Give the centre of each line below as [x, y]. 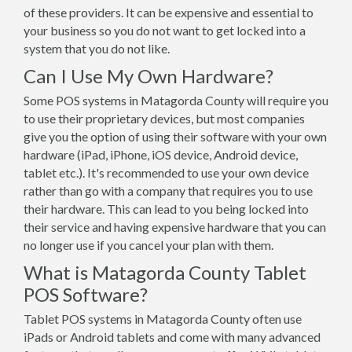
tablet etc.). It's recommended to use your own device [166, 172]
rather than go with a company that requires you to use [168, 191]
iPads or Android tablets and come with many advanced [172, 337]
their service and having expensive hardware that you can [175, 227]
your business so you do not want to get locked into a [165, 30]
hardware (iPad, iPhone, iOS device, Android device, [161, 154]
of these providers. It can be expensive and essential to [169, 12]
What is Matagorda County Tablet [165, 272]
